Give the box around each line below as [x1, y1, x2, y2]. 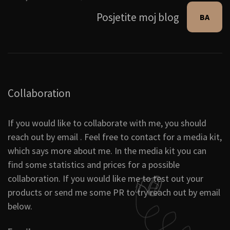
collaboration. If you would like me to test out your [8, 172, 203, 185]
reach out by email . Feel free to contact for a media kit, [8, 131, 222, 143]
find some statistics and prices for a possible [8, 159, 180, 171]
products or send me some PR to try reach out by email [8, 186, 220, 199]
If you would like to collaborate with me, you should [8, 117, 206, 129]
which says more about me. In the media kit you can [8, 145, 206, 157]
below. [8, 200, 32, 213]
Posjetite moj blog [97, 10, 179, 24]
